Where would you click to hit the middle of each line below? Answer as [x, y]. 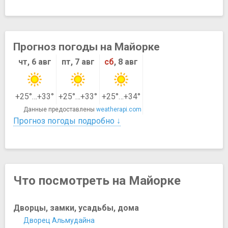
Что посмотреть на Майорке [97, 180]
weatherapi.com [119, 109]
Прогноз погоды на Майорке [87, 47]
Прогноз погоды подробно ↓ [67, 121]
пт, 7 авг [78, 62]
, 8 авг [126, 62]
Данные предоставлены [60, 109]
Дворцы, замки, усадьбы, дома [76, 208]
